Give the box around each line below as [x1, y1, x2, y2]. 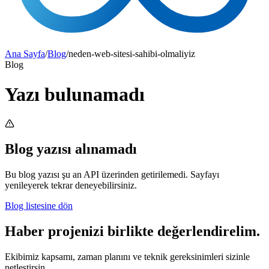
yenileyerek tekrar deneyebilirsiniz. [5, 180, 137, 191]
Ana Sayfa [5, 49, 45, 59]
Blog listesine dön [5, 201, 73, 211]
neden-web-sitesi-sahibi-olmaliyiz [68, 49, 195, 59]
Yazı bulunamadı [5, 83, 145, 105]
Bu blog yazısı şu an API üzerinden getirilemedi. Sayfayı [5, 169, 219, 180]
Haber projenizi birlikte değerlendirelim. [5, 223, 260, 240]
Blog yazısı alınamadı [5, 141, 137, 157]
